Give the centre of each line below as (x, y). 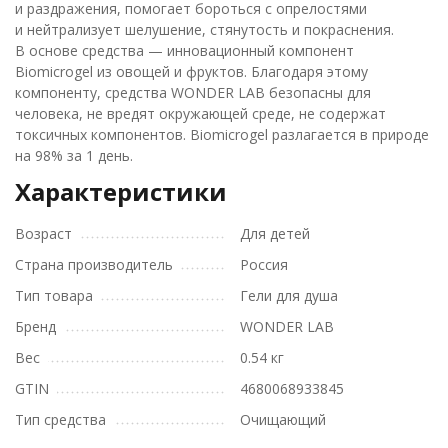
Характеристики (121, 192)
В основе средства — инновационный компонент (184, 51)
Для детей (275, 234)
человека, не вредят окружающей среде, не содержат (200, 114)
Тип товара (54, 296)
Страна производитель (94, 265)
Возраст (43, 234)
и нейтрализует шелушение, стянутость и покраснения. (204, 30)
